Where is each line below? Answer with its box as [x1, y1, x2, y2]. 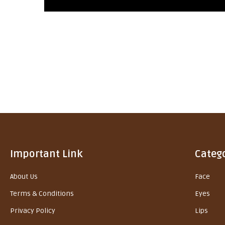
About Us [10, 172, 38, 181]
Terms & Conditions [10, 189, 74, 198]
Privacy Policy [10, 206, 55, 215]
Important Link [10, 148, 83, 160]
